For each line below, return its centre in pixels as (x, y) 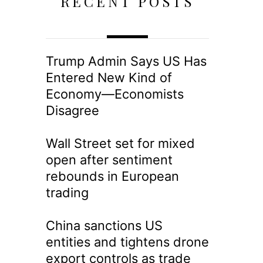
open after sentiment (109, 159)
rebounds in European (112, 176)
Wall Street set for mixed (120, 143)
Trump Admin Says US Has (126, 61)
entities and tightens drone (127, 242)
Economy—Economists (114, 94)
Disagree (72, 111)
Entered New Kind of (109, 78)
